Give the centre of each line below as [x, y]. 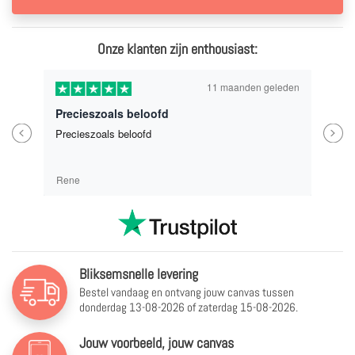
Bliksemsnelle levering [139, 274]
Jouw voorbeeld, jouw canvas [157, 342]
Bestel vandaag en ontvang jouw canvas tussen [187, 292]
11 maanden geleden [253, 87]
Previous [37, 133]
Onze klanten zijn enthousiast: [177, 49]
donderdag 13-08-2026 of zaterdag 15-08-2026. [189, 307]
